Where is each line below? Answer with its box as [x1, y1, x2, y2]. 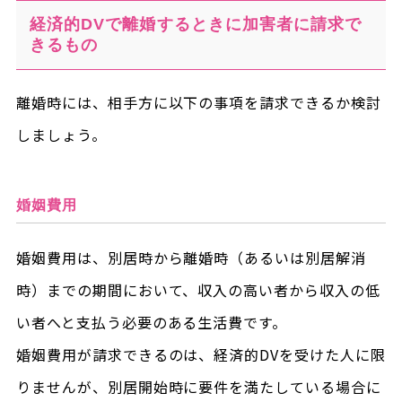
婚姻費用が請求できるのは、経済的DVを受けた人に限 [15, 343, 386, 365]
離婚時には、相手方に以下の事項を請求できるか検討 [15, 91, 381, 113]
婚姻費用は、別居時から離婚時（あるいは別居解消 [15, 246, 367, 268]
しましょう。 [15, 123, 107, 145]
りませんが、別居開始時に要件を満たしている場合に [15, 375, 381, 398]
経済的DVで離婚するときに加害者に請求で [29, 14, 363, 33]
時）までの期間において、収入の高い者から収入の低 [15, 278, 380, 301]
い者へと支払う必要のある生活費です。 [15, 310, 288, 333]
